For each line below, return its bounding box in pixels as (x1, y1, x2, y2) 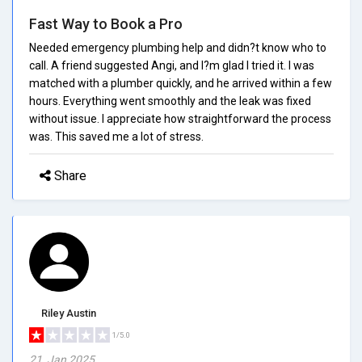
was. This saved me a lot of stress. (29, 129, 204, 143)
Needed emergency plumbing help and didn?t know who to (29, 40, 326, 54)
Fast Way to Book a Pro (29, 15, 183, 32)
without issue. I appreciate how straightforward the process (29, 112, 331, 125)
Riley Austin (41, 306, 96, 319)
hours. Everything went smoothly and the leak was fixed (29, 94, 311, 107)
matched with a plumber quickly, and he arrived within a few (29, 76, 332, 90)
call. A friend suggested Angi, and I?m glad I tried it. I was (29, 58, 314, 72)
